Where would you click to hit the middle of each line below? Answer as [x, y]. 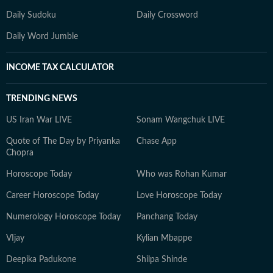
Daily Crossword [167, 15]
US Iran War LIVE [39, 120]
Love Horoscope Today [179, 196]
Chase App [157, 141]
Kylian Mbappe [164, 238]
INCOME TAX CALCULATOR [60, 68]
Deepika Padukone [41, 260]
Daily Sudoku [31, 15]
